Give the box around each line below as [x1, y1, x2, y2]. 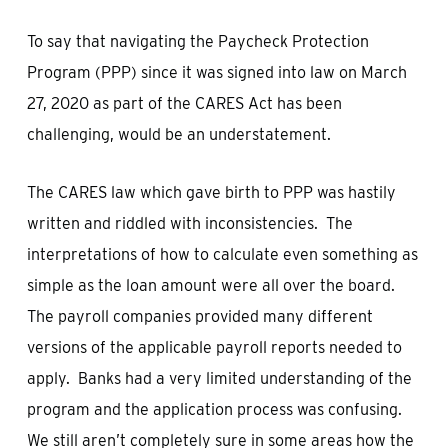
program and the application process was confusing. [26, 400, 406, 419]
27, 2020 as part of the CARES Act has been [26, 94, 342, 113]
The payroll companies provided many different [26, 307, 373, 326]
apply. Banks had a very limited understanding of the [26, 369, 412, 388]
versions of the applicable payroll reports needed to [26, 338, 402, 357]
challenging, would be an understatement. [26, 125, 335, 144]
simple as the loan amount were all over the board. [26, 276, 399, 295]
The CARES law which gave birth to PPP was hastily [26, 183, 396, 202]
